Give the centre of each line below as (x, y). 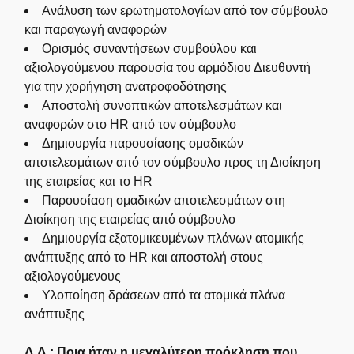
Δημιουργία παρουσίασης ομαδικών (143, 144)
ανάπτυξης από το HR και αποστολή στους (144, 258)
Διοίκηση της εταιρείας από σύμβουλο (130, 220)
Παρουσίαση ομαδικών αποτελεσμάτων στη (164, 201)
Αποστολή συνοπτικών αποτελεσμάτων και (162, 106)
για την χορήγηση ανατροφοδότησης (126, 87)
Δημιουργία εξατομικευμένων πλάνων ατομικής (173, 239)
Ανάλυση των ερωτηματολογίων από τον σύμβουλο (185, 11)
